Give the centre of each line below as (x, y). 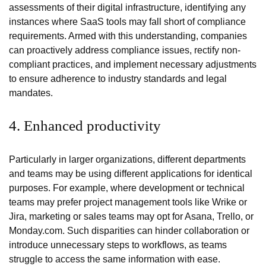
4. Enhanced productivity (85, 125)
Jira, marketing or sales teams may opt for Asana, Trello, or (131, 216)
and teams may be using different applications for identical (131, 173)
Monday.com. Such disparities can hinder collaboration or (129, 230)
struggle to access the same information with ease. (116, 259)
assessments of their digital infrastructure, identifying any (127, 7)
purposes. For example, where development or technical (127, 188)
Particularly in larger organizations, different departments (127, 159)
